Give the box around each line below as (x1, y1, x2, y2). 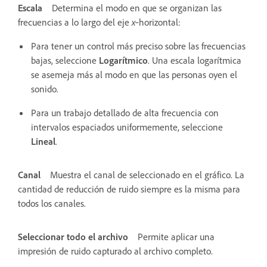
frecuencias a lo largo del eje (18, 15, 132, 28)
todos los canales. (18, 197, 86, 209)
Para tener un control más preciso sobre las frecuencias (31, 39, 246, 52)
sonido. (31, 82, 58, 95)
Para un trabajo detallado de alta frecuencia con (31, 106, 219, 119)
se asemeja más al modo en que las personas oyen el (31, 68, 237, 80)
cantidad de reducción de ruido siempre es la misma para (18, 182, 240, 195)
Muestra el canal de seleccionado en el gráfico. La (50, 168, 244, 181)
